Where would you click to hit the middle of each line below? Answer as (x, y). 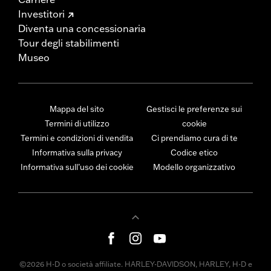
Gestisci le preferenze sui (194, 109)
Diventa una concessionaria (82, 28)
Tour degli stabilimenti (69, 43)
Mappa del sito (77, 109)
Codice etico (194, 152)
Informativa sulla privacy (77, 152)
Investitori (41, 14)
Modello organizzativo (194, 167)
